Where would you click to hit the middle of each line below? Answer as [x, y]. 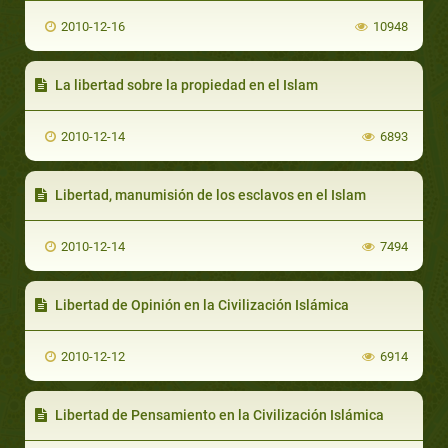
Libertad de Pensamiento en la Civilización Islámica [218, 414]
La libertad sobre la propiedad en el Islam [185, 84]
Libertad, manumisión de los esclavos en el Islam [209, 194]
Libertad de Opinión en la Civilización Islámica [200, 304]
